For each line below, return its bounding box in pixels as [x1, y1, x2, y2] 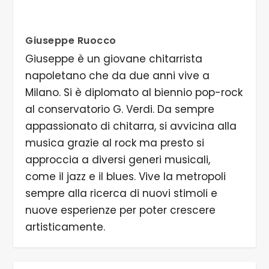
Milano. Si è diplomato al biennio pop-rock [25, 85, 243, 100]
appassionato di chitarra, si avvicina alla [25, 118, 237, 133]
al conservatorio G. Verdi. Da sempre [25, 101, 215, 116]
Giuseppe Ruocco [25, 33, 116, 47]
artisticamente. [25, 219, 106, 234]
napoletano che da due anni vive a [25, 68, 210, 83]
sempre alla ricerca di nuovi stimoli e [25, 186, 218, 201]
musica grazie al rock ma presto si [25, 135, 205, 150]
